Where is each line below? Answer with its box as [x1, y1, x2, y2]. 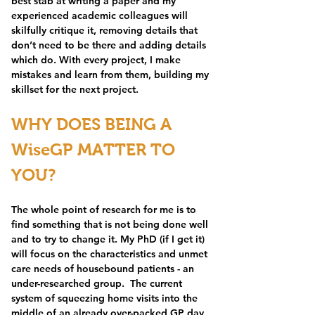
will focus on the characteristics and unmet [11, 247, 210, 260]
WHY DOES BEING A [11, 115, 176, 134]
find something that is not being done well [11, 218, 211, 231]
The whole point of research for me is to [11, 203, 199, 216]
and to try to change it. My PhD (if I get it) [11, 233, 207, 245]
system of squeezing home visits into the [11, 292, 200, 304]
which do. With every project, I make [11, 53, 184, 66]
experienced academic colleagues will [11, 9, 191, 22]
